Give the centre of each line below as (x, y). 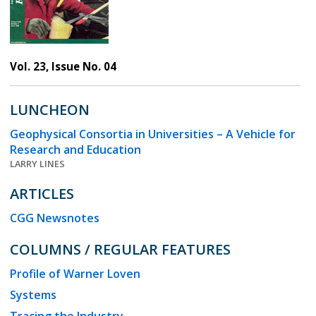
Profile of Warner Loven (75, 274)
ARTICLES (42, 194)
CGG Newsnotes (55, 218)
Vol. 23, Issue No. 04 (63, 67)
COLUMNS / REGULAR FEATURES (120, 250)
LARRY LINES (37, 164)
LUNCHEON (50, 110)
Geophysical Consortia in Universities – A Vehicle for (153, 134)
